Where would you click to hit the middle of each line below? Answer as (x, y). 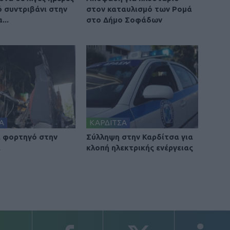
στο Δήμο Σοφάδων (124, 20)
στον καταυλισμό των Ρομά (139, 9)
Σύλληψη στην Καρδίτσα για (140, 137)
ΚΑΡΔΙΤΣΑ (108, 122)
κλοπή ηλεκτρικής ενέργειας (140, 147)
